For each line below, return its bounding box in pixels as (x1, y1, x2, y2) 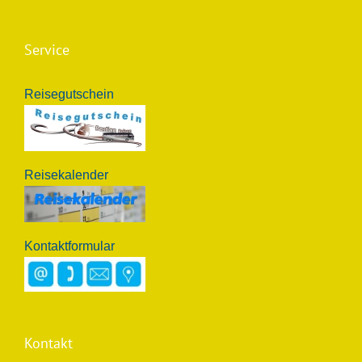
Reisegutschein (24, 86, 114, 101)
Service (24, 40, 69, 59)
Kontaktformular (24, 238, 115, 253)
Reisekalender (24, 167, 108, 182)
